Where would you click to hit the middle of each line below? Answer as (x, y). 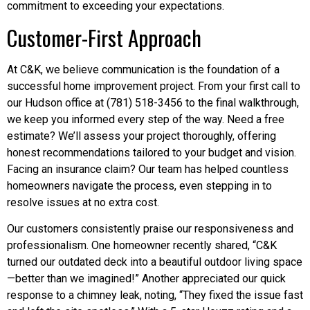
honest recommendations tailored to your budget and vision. (152, 152)
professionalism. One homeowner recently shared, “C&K (142, 245)
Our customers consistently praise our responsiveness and (150, 228)
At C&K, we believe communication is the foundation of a (143, 69)
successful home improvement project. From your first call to (154, 86)
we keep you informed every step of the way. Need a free (146, 119)
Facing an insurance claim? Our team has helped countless (148, 169)
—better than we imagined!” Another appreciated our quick (146, 278)
